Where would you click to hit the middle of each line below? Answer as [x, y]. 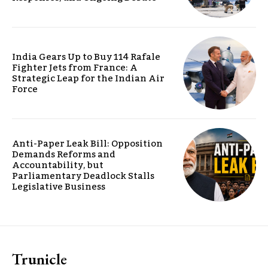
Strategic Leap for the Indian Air [88, 79]
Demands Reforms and [64, 154]
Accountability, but [58, 165]
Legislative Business [59, 186]
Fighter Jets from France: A [75, 68]
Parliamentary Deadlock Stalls [83, 176]
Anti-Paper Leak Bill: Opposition [87, 143]
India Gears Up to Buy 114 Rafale [86, 57]
